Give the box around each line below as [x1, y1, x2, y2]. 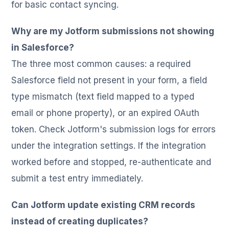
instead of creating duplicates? [11, 216, 149, 226]
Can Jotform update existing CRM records [11, 199, 196, 210]
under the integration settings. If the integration [11, 140, 207, 151]
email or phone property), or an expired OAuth [11, 107, 200, 118]
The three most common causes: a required [11, 58, 191, 69]
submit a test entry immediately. [11, 173, 144, 184]
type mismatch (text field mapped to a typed [11, 91, 195, 102]
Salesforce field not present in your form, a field [11, 75, 208, 85]
